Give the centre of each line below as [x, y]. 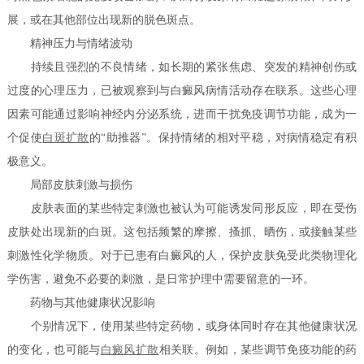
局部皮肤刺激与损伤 [70, 185]
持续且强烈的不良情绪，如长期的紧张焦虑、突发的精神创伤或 [182, 67]
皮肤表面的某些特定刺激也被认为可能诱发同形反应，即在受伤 [182, 209]
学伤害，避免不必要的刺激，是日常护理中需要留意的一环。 [161, 279]
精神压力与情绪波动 [70, 44]
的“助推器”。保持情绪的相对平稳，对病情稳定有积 [223, 138]
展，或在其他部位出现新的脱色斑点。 [104, 20]
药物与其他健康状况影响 [82, 303]
